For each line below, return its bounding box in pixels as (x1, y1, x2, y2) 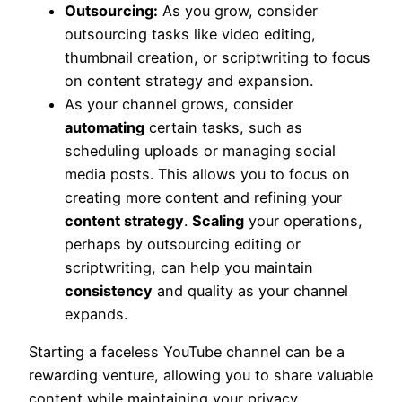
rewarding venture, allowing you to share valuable (29, 366, 373, 385)
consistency (65, 281, 153, 300)
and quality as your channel (153, 281, 348, 300)
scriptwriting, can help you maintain (65, 258, 313, 276)
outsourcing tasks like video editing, (65, 24, 316, 43)
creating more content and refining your (65, 188, 342, 206)
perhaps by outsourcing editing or (65, 234, 301, 253)
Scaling (192, 211, 244, 230)
